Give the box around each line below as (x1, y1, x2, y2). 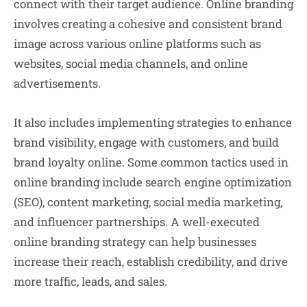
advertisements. (14, 75, 101, 91)
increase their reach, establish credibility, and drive (14, 253, 288, 269)
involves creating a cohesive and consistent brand (14, 15, 282, 32)
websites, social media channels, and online (14, 55, 248, 71)
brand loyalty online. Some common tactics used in (14, 153, 288, 170)
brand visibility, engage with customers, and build (14, 134, 279, 150)
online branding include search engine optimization (14, 173, 292, 190)
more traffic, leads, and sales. (14, 273, 167, 289)
